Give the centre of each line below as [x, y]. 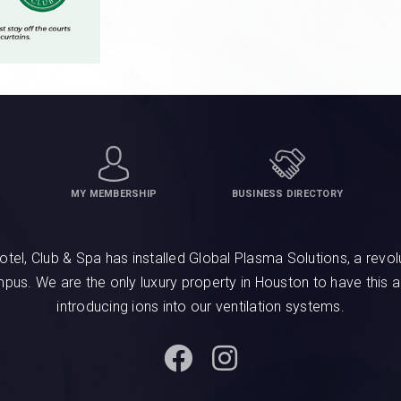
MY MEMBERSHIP [114, 193]
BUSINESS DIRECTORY [287, 193]
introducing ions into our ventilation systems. [200, 307]
